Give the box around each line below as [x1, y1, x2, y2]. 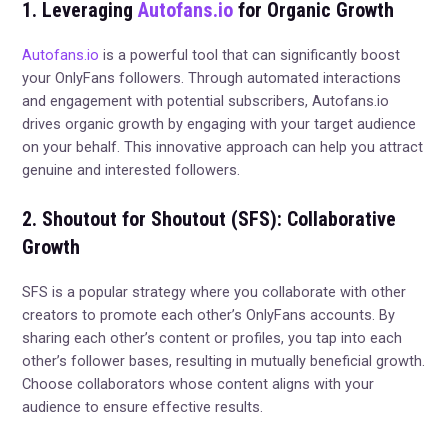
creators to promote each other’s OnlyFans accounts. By [22, 306, 396, 325]
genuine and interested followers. [22, 160, 241, 179]
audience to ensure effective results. [22, 398, 264, 417]
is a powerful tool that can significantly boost [99, 45, 401, 64]
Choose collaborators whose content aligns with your [22, 375, 375, 394]
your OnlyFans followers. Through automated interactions [22, 68, 402, 87]
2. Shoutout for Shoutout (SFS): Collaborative [22, 207, 397, 232]
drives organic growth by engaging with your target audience [22, 114, 417, 133]
